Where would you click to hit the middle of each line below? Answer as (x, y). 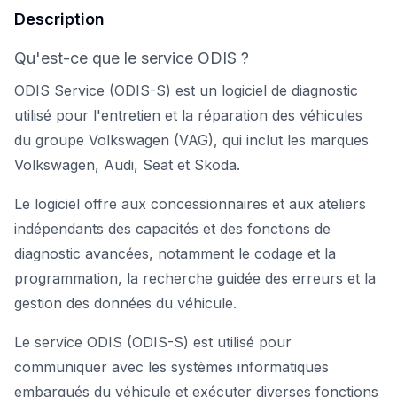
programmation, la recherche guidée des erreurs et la (195, 278)
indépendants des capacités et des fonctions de (172, 229)
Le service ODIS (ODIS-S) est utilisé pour (153, 342)
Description (59, 19)
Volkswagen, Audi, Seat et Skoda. (127, 165)
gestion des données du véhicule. (125, 303)
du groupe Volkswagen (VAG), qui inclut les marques (191, 140)
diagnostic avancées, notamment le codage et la (175, 253)
